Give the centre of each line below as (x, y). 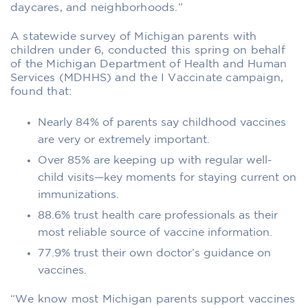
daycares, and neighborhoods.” (97, 8)
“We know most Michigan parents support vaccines (153, 299)
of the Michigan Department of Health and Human (149, 64)
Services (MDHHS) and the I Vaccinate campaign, (147, 78)
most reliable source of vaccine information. (155, 232)
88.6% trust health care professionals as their (158, 215)
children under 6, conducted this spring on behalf (148, 50)
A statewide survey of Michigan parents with (134, 36)
